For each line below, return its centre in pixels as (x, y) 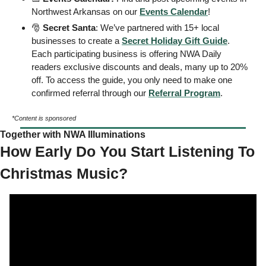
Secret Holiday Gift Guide (175, 41)
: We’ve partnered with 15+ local (157, 28)
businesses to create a (77, 41)
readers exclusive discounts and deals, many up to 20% (140, 67)
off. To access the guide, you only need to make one (132, 80)
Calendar (188, 12)
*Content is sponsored (44, 118)
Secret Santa (69, 28)
